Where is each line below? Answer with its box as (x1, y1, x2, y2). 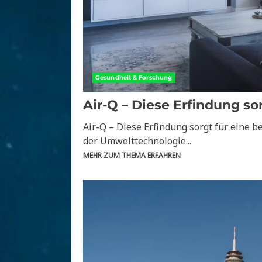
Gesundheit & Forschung (95, 74, 173, 82)
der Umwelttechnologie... (83, 135, 191, 148)
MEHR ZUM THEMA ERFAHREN (83, 150, 181, 161)
